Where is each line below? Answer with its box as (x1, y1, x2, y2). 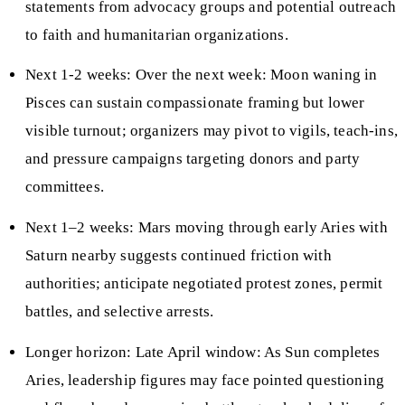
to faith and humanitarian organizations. (25, 25, 288, 43)
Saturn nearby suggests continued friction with (25, 247, 332, 265)
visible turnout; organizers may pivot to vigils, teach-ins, (25, 122, 398, 140)
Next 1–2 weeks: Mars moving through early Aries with (25, 219, 388, 237)
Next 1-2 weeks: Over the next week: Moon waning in (25, 66, 378, 84)
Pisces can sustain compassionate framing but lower (25, 94, 365, 112)
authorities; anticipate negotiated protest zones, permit (25, 275, 383, 293)
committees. (25, 178, 104, 196)
